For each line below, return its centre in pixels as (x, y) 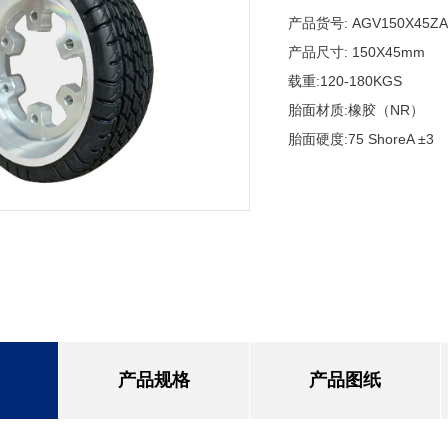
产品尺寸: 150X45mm (357, 52)
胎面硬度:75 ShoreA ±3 (361, 139)
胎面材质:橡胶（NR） (356, 110)
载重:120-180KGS (345, 81)
